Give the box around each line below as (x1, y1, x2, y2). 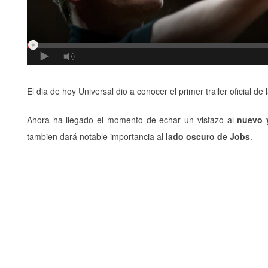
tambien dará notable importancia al (27, 130, 166, 142)
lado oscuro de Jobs (166, 130, 250, 142)
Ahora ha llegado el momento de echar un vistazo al (27, 114, 237, 126)
